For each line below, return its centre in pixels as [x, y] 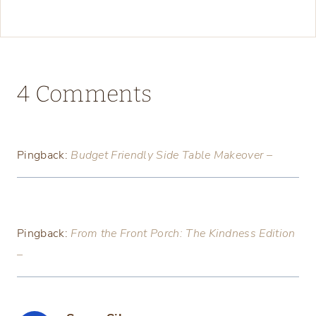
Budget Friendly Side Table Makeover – [172, 156]
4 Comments [85, 94]
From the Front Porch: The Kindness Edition [183, 234]
